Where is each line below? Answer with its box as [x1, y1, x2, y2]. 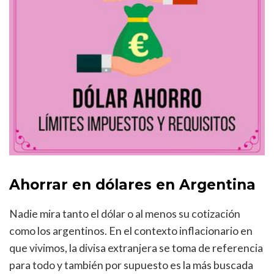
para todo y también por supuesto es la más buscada [9, 259, 253, 272]
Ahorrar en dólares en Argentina [9, 176, 256, 194]
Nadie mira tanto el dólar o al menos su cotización [9, 207, 240, 221]
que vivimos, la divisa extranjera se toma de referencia [9, 242, 263, 255]
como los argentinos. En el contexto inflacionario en [9, 224, 253, 238]
